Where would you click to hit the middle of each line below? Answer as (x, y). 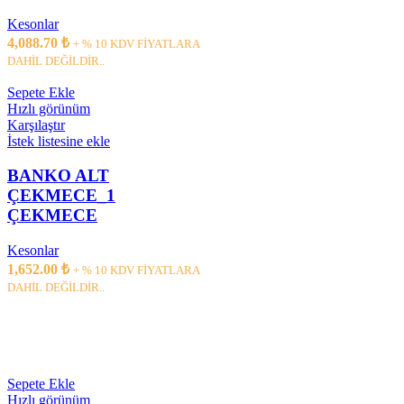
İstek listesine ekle (59, 141)
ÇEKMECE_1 (61, 196)
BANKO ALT (58, 176)
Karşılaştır (36, 124)
